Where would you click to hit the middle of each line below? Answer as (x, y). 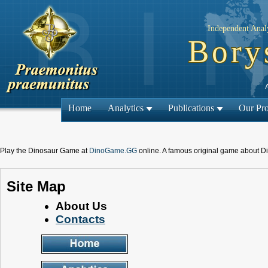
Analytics (126, 108)
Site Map (36, 186)
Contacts (80, 219)
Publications (191, 108)
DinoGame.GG (113, 151)
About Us (81, 206)
